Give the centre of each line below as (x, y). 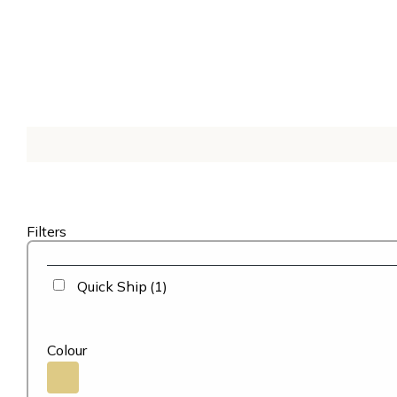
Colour (67, 350)
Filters (47, 231)
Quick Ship (112, 286)
